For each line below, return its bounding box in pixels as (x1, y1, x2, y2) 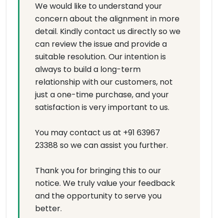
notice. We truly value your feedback (35, 178, 175, 189)
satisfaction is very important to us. (35, 102, 169, 113)
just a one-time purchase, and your (35, 89, 169, 101)
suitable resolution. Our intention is (35, 51, 166, 63)
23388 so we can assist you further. (35, 140, 168, 151)
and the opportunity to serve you (35, 190, 162, 202)
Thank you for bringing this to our (35, 165, 161, 177)
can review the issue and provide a (35, 38, 167, 50)
